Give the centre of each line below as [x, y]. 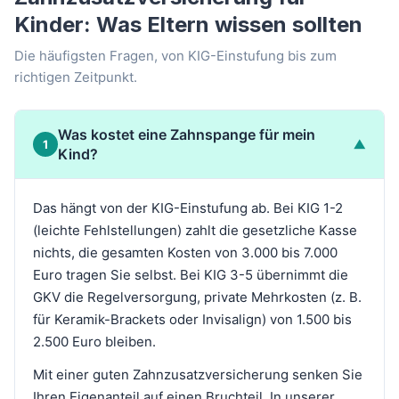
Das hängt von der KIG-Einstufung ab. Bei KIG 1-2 [188, 208]
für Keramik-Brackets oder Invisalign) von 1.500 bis [192, 320]
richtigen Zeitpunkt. [76, 77]
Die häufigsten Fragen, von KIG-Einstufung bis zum [175, 56]
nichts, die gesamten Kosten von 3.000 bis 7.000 [185, 253]
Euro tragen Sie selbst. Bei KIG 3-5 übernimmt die [191, 275]
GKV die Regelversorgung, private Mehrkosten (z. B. [197, 297]
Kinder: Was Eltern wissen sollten [188, 25]
